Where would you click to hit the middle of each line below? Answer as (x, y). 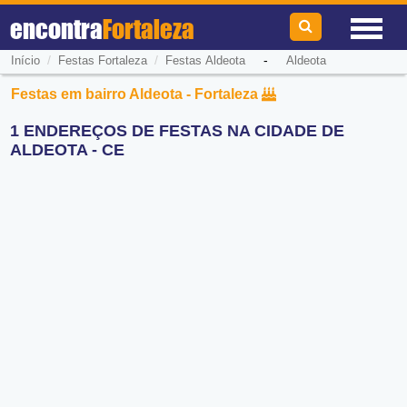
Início (25, 61)
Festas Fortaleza (102, 61)
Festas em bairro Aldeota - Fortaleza (137, 94)
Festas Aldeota (205, 61)
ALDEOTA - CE (68, 150)
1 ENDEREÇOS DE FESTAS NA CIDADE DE (178, 131)
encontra (57, 29)
